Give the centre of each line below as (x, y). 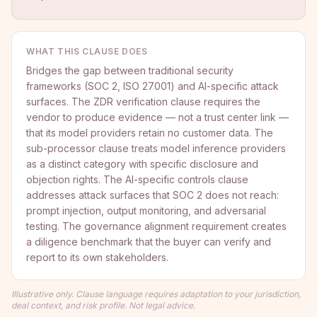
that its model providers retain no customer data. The (150, 133)
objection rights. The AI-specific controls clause (137, 179)
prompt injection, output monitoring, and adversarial (146, 211)
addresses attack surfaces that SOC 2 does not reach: (152, 195)
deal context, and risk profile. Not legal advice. (103, 305)
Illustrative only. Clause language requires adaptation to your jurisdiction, (156, 294)
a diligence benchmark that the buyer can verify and (149, 242)
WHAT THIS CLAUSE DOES (87, 51)
